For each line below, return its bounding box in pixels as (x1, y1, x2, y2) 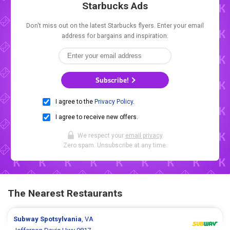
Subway (13, 215, 41, 223)
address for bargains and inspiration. (62, 32, 168, 40)
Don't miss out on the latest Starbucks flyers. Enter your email (26, 22, 204, 30)
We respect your (77, 132, 125, 140)
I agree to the (55, 98, 94, 106)
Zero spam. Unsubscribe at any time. (63, 142, 167, 149)
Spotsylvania (40, 215, 82, 223)
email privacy (125, 132, 162, 140)
